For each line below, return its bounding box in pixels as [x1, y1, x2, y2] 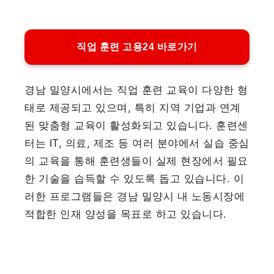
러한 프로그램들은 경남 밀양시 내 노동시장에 [24, 190, 245, 203]
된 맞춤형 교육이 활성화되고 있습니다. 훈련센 [24, 119, 248, 132]
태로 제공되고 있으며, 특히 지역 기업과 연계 [24, 102, 241, 114]
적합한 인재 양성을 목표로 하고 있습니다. [24, 208, 227, 221]
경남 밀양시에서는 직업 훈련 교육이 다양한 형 [24, 84, 248, 97]
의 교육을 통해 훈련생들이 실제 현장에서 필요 [24, 155, 248, 168]
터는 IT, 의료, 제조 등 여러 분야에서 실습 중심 [24, 137, 250, 150]
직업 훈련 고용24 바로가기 [76, 41, 198, 52]
